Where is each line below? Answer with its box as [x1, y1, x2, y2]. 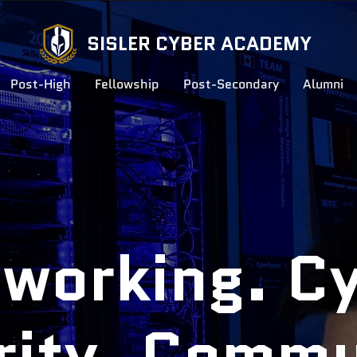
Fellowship [94, 75, 159, 93]
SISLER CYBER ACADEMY [87, 29, 312, 57]
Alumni [302, 75, 343, 93]
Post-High [10, 75, 71, 93]
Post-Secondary [182, 75, 279, 93]
